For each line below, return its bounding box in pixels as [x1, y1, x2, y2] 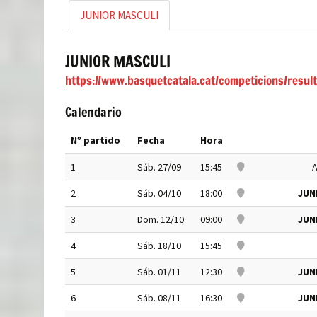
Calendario [65, 103, 122, 121]
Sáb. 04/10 [137, 187, 181, 200]
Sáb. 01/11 [137, 265, 181, 278]
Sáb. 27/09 [137, 161, 181, 173]
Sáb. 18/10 [137, 239, 181, 252]
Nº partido [71, 134, 120, 146]
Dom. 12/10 [137, 213, 184, 226]
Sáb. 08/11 [137, 292, 181, 304]
